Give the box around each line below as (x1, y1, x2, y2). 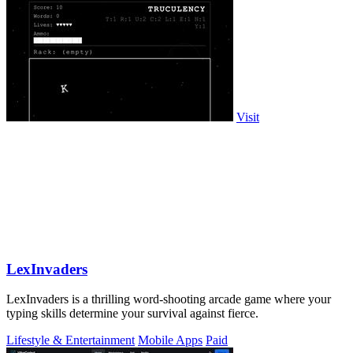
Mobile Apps (138, 333, 203, 347)
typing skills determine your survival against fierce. (6, 307, 258, 321)
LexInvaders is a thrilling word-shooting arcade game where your (6, 292, 331, 307)
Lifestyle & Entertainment (6, 333, 135, 347)
